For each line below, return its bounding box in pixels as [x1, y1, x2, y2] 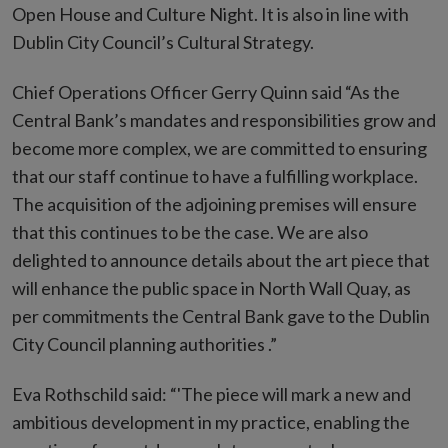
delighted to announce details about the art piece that [12, 249, 430, 272]
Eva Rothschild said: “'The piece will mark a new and [12, 383, 411, 406]
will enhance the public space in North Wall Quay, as [12, 277, 411, 300]
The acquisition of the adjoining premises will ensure [12, 193, 417, 216]
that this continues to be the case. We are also [12, 221, 368, 244]
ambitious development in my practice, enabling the [12, 411, 410, 434]
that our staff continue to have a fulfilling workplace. [12, 165, 418, 188]
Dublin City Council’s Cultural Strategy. [12, 31, 314, 54]
